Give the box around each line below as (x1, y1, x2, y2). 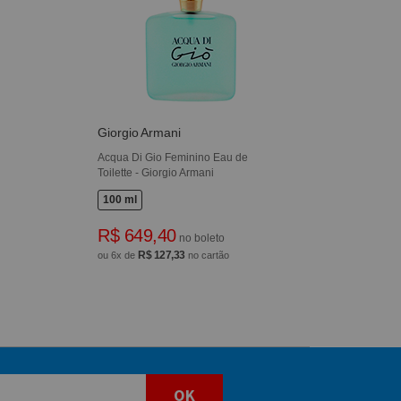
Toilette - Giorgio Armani (98, 166, 215, 180)
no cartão (184, 250, 229, 261)
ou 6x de (98, 250, 139, 261)
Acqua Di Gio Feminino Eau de (98, 151, 249, 165)
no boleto (175, 232, 225, 245)
